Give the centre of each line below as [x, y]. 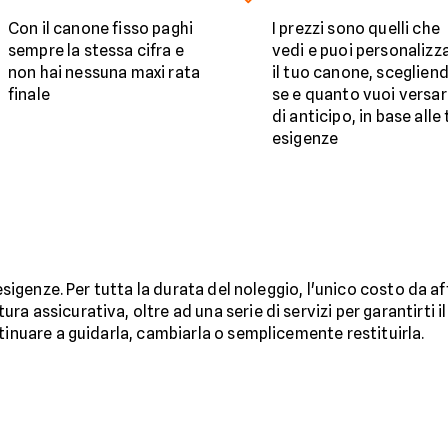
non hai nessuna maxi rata [104, 73]
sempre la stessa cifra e [96, 51]
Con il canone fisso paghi [101, 29]
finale [29, 95]
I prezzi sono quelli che [356, 29]
